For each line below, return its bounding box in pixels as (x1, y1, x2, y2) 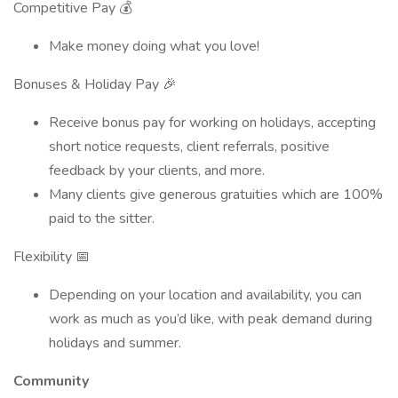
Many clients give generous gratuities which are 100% (49, 185, 383, 204)
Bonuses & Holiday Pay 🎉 (13, 75, 177, 94)
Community (13, 371, 92, 391)
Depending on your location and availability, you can (49, 285, 362, 305)
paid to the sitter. (49, 209, 155, 228)
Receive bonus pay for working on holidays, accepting (49, 113, 376, 132)
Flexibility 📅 (13, 247, 90, 267)
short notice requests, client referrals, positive (49, 137, 330, 156)
